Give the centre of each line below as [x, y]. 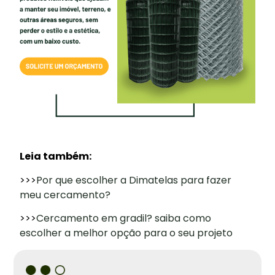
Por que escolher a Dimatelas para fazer [134, 180]
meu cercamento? [65, 195]
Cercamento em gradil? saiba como [124, 219]
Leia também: [56, 157]
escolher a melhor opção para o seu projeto [126, 233]
